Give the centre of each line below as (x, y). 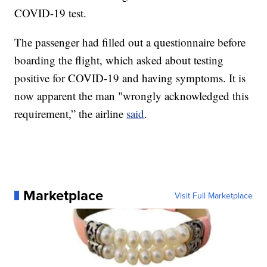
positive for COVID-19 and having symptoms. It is (130, 78)
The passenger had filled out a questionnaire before (130, 42)
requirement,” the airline (71, 114)
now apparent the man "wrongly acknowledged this (132, 96)
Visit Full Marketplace (213, 196)
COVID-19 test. (51, 13)
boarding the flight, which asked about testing (119, 60)
